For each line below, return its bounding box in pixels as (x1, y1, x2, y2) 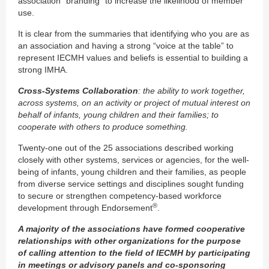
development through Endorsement (18, 202, 153, 213)
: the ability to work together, (138, 85, 245, 95)
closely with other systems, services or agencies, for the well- (18, 154, 249, 165)
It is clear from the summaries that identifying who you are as (18, 28, 249, 38)
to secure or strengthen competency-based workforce (18, 190, 222, 201)
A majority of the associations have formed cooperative (18, 223, 245, 234)
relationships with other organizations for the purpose (18, 235, 241, 246)
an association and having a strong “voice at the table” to (18, 40, 234, 50)
